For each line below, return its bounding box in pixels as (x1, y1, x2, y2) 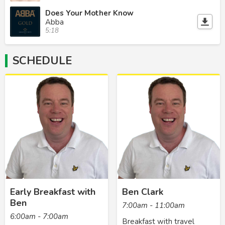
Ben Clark (122, 185, 163, 198)
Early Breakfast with (10, 185, 95, 198)
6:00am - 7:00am (10, 211, 68, 221)
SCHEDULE (13, 53, 72, 68)
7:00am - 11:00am (122, 200, 185, 210)
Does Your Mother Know (45, 8, 134, 18)
